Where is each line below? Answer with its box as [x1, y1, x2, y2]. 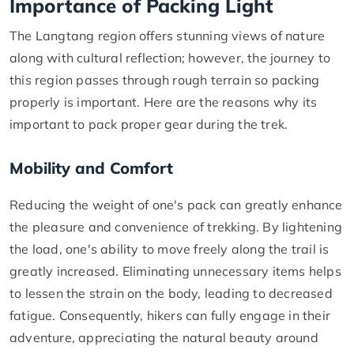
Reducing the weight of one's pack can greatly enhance [9, 196, 343, 213]
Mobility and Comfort [9, 157, 173, 178]
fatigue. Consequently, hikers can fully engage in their [9, 307, 331, 323]
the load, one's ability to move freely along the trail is [9, 240, 330, 257]
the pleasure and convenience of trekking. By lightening [9, 218, 343, 235]
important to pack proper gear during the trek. [9, 115, 288, 132]
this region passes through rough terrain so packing [9, 71, 320, 88]
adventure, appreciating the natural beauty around [9, 329, 318, 345]
